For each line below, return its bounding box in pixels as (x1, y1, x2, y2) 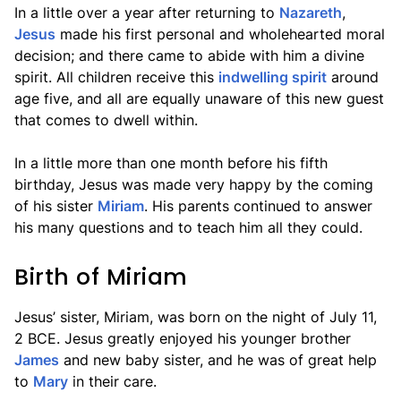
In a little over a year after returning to (14, 4, 279, 21)
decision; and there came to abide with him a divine (14, 47, 364, 64)
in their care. (68, 372, 157, 390)
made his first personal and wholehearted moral (55, 25, 385, 43)
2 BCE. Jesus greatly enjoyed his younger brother (14, 329, 351, 347)
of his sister (14, 197, 98, 215)
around (327, 68, 379, 86)
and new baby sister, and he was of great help (59, 351, 377, 369)
